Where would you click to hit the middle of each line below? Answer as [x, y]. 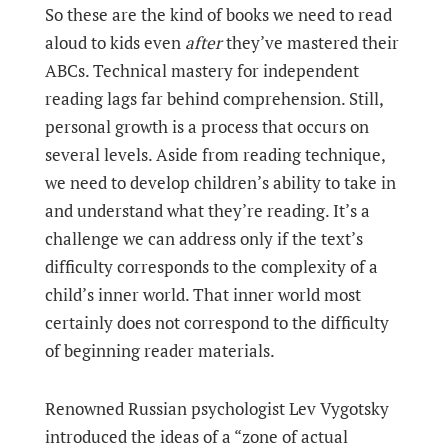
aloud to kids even [114, 42]
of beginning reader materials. [159, 350]
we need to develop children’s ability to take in [220, 182]
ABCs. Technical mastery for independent [201, 70]
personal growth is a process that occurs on [206, 126]
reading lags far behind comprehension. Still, [213, 98]
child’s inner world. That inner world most [202, 294]
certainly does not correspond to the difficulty [216, 322]
